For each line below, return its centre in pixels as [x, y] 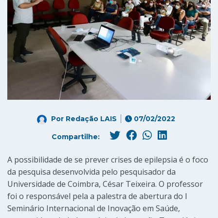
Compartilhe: [76, 137]
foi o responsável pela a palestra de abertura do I [97, 196]
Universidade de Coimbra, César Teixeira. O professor [105, 184]
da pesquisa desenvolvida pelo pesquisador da [91, 172]
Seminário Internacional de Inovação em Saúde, [94, 209]
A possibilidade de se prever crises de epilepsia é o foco [108, 160]
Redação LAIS [91, 119]
